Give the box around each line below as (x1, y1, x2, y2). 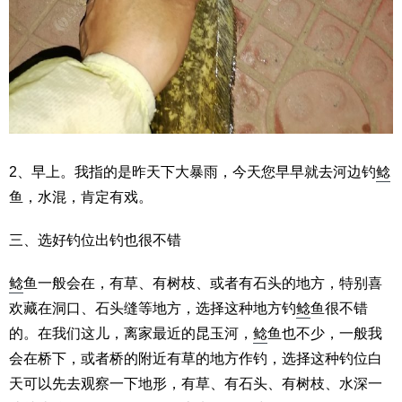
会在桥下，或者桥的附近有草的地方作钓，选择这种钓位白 (9, 351, 382, 367)
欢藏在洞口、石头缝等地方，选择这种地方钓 (9, 301, 296, 317)
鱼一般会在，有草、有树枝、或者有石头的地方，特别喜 (23, 275, 382, 292)
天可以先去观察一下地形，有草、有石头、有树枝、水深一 (9, 376, 382, 392)
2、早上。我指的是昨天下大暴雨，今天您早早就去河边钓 (9, 164, 376, 180)
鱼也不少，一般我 (267, 326, 382, 342)
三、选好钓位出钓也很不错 (9, 232, 181, 249)
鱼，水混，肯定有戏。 (9, 189, 153, 205)
